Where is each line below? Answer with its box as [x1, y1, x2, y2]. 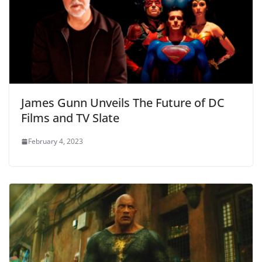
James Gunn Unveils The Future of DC [21, 95, 225, 111]
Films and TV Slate [21, 110, 119, 126]
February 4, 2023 [28, 136, 83, 147]
